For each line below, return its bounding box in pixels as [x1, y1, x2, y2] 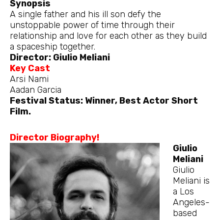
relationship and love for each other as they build [10, 30, 207, 41]
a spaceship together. [10, 41, 95, 52]
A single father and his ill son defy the [10, 8, 161, 20]
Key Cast [10, 62, 50, 74]
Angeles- [173, 197, 210, 208]
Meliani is [173, 175, 210, 187]
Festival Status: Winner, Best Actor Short [10, 95, 198, 106]
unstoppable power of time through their [10, 19, 175, 30]
